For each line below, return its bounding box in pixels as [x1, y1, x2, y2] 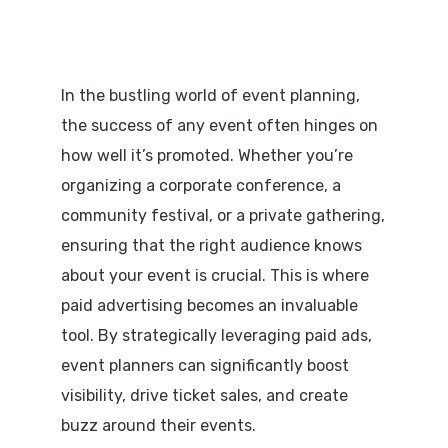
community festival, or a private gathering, [60, 205, 385, 225]
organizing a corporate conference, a [60, 175, 341, 195]
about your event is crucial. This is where [60, 265, 369, 285]
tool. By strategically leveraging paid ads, [60, 325, 372, 345]
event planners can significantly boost [60, 355, 349, 375]
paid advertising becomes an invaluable [60, 295, 358, 315]
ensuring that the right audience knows [60, 235, 362, 255]
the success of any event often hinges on [60, 115, 378, 135]
